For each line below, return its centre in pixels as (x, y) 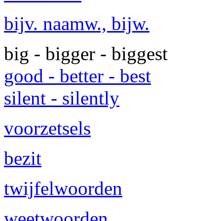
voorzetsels (47, 128)
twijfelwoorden (63, 188)
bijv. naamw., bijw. (77, 23)
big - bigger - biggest (86, 54)
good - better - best (77, 76)
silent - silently (62, 98)
